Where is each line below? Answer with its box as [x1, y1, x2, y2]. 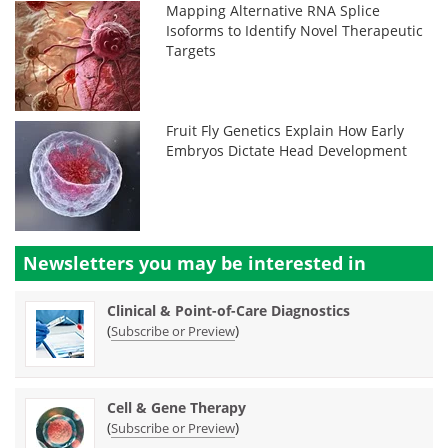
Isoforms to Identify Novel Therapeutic [166, 20, 424, 40]
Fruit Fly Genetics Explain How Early [166, 120, 405, 140]
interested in [248, 250, 366, 275]
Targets [166, 40, 217, 60]
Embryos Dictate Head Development [166, 140, 408, 160]
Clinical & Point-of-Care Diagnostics [107, 300, 350, 320]
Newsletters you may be [23, 250, 248, 275]
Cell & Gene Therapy [107, 397, 246, 417]
